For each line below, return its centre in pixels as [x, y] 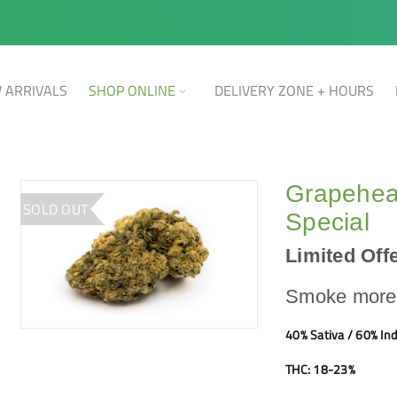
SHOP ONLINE [132, 90]
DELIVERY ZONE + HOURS [294, 90]
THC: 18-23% [320, 370]
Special [327, 222]
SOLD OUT [55, 209]
